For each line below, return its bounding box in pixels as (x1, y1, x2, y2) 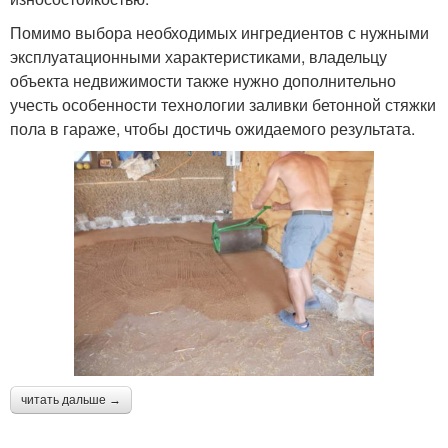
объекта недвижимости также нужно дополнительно (10, 68, 396, 92)
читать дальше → (21, 392, 121, 407)
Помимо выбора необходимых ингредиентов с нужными (10, 20, 429, 44)
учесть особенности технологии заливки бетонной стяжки (10, 92, 436, 116)
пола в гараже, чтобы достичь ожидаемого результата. (10, 116, 415, 140)
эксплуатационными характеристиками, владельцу (10, 44, 387, 68)
